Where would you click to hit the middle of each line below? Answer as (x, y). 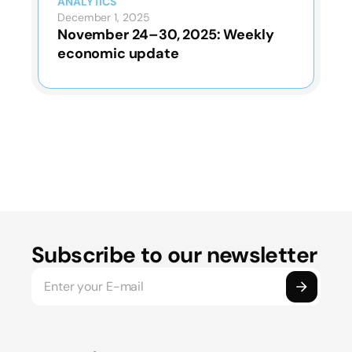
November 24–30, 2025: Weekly (166, 35)
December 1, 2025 (104, 18)
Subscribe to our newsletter (174, 255)
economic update (118, 54)
